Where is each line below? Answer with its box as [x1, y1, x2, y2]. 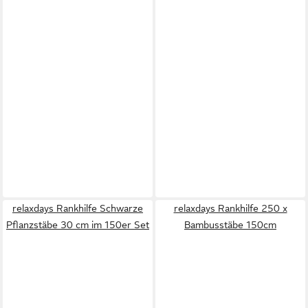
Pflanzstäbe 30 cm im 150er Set [6, 219, 149, 230]
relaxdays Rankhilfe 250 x [173, 203, 287, 214]
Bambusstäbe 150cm [184, 219, 276, 230]
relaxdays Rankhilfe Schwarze [12, 203, 143, 214]
